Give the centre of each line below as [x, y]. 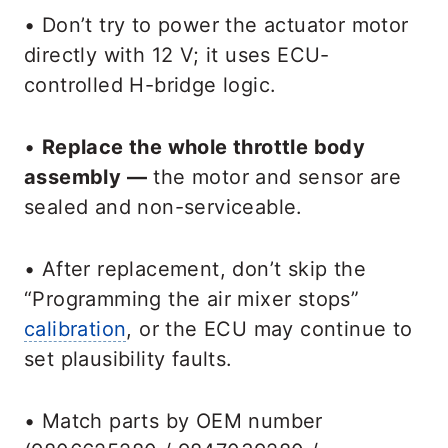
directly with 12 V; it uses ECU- [177, 55]
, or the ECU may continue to [269, 329]
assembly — [86, 177]
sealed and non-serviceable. [163, 207]
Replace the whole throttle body [203, 147]
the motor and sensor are [274, 177]
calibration [75, 329]
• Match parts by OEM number [173, 421]
